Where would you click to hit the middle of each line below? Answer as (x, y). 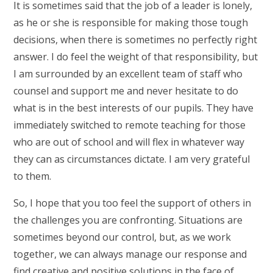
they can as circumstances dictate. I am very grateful (132, 159)
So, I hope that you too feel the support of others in (133, 203)
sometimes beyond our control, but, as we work (122, 237)
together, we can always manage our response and (130, 254)
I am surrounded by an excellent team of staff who (128, 74)
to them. (33, 176)
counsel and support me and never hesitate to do (126, 91)
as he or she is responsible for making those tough (131, 23)
